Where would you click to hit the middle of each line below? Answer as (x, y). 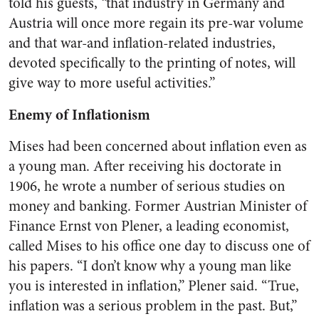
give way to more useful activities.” (112, 83)
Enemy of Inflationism (79, 115)
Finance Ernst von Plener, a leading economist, (149, 226)
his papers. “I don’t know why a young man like (150, 266)
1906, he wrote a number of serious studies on (147, 186)
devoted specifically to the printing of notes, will (152, 63)
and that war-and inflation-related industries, (142, 43)
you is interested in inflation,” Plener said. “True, (154, 286)
